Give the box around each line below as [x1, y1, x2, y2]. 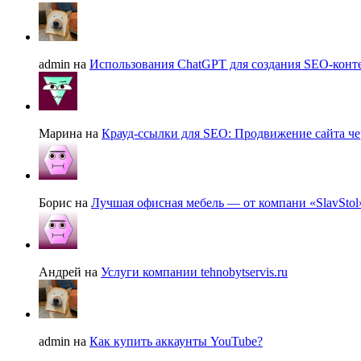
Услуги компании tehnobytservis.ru [101, 265, 288, 280]
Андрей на [39, 265, 101, 280]
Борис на [39, 196, 91, 210]
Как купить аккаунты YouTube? [89, 334, 263, 349]
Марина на [39, 127, 102, 141]
